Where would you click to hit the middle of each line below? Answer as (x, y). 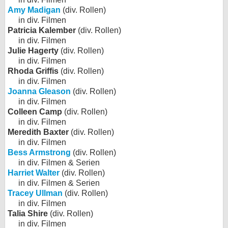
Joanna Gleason (39, 91)
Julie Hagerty (33, 51)
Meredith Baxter (38, 132)
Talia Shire (28, 213)
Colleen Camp (35, 112)
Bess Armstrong (39, 152)
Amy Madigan (34, 10)
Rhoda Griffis (33, 71)
